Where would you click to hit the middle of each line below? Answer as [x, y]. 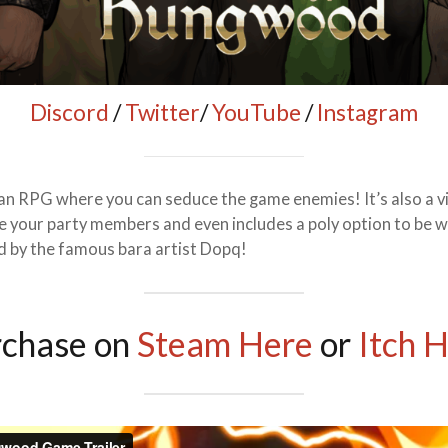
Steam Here [224, 343]
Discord [69, 112]
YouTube [256, 112]
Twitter [162, 112]
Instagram [367, 112]
